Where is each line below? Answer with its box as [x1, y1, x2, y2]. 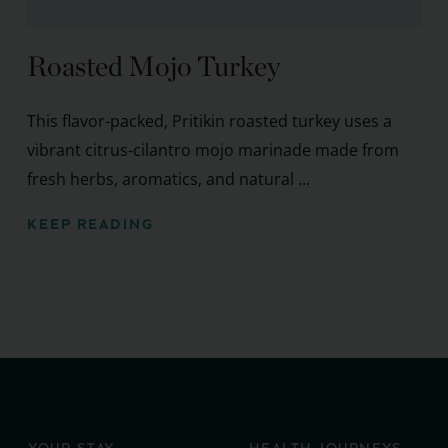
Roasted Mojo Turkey [26, 49, 280, 84]
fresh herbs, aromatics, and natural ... [26, 168, 310, 191]
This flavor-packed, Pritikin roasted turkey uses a [26, 110, 392, 133]
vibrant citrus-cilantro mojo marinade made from [26, 139, 399, 162]
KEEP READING [26, 214, 154, 236]
